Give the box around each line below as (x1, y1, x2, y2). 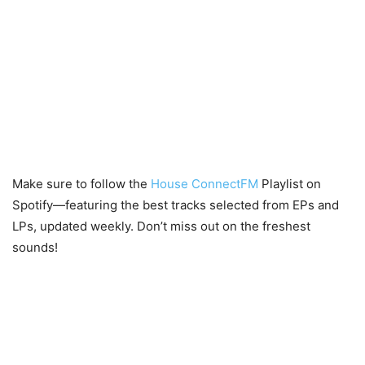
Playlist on (262, 176, 321, 192)
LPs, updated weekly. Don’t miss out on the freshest (12, 218, 310, 235)
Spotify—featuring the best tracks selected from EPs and (12, 197, 339, 213)
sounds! (12, 240, 58, 256)
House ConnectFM (147, 176, 262, 192)
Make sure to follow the (12, 176, 147, 192)
